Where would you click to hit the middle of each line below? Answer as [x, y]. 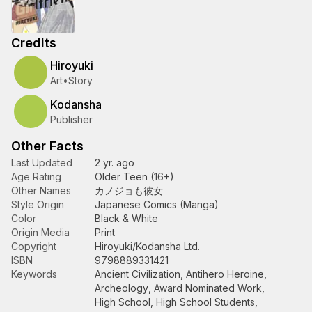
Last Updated [42, 163]
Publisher [71, 119]
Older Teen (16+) [134, 177]
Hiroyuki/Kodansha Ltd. [147, 246]
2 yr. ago [115, 163]
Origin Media [40, 232]
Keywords [34, 274]
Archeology [122, 288]
